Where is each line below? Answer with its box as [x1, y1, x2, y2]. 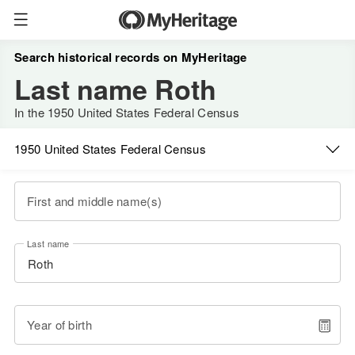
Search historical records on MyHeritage [14, 48, 247, 66]
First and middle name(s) [27, 193, 162, 209]
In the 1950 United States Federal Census [14, 104, 239, 120]
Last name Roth [14, 70, 216, 108]
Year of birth [27, 316, 92, 333]
